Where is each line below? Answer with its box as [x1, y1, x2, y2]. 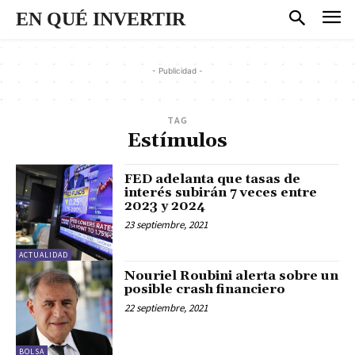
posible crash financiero [124, 281, 286, 297]
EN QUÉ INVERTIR [16, 9, 185, 29]
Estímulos [128, 128, 227, 153]
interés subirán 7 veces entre [124, 184, 318, 200]
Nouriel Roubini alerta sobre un [124, 267, 339, 284]
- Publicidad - [152, 65, 203, 75]
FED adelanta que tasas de [124, 170, 301, 187]
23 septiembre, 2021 [124, 217, 208, 231]
